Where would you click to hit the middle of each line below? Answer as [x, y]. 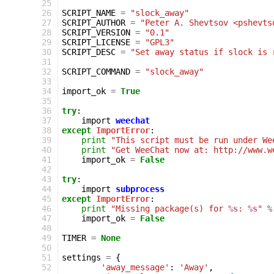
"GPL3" [160, 42]
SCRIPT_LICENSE [96, 42]
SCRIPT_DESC [89, 52]
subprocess [140, 189]
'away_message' [135, 267]
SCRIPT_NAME [89, 13]
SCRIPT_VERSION [96, 32]
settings [81, 257]
